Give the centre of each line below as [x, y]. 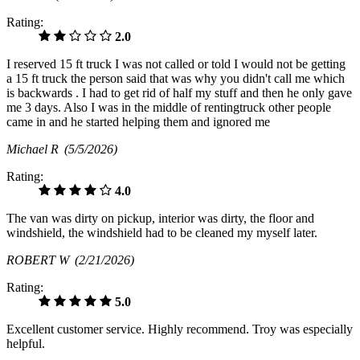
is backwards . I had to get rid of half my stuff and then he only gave [179, 93]
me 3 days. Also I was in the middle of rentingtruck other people [169, 108]
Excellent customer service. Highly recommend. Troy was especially [180, 329]
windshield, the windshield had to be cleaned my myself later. [162, 233]
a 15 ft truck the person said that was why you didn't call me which [176, 79]
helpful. [26, 344]
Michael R [35, 149]
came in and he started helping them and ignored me [138, 122]
